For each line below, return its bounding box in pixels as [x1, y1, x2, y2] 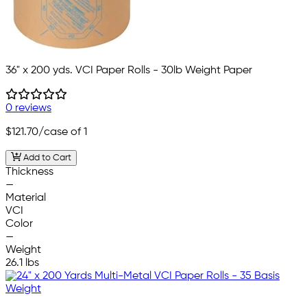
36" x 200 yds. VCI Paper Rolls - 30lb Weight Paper [5, 64, 252, 76]
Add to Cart [21, 153, 71, 162]
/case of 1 [38, 126, 87, 138]
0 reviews [5, 102, 51, 114]
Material [5, 192, 46, 204]
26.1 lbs [5, 257, 39, 269]
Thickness [5, 166, 53, 177]
